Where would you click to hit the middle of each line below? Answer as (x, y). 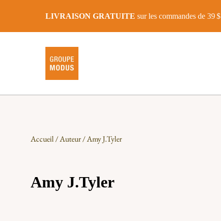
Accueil (42, 139)
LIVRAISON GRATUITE (90, 16)
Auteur (70, 139)
